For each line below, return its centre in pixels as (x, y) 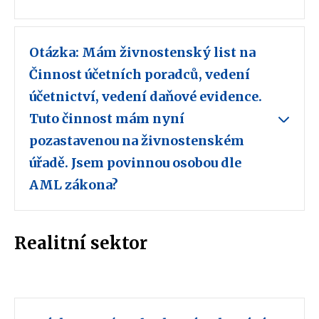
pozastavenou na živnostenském (137, 141)
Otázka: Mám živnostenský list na (142, 53)
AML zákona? (75, 185)
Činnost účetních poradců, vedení (140, 75)
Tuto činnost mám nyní (107, 119)
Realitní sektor (81, 244)
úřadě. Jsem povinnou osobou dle (135, 163)
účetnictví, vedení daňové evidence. (146, 97)
